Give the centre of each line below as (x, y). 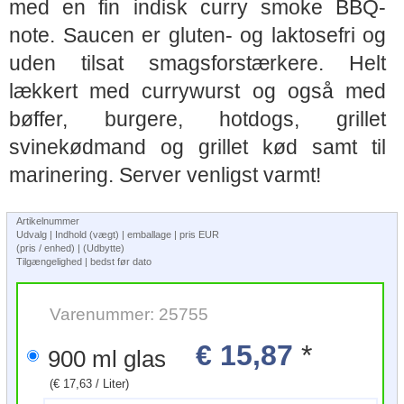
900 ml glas (145, 359)
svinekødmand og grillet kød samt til (197, 147)
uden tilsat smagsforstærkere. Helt (197, 64)
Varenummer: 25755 (129, 314)
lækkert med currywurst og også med (197, 92)
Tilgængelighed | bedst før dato (84, 262)
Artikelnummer (48, 221)
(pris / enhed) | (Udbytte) (72, 248)
